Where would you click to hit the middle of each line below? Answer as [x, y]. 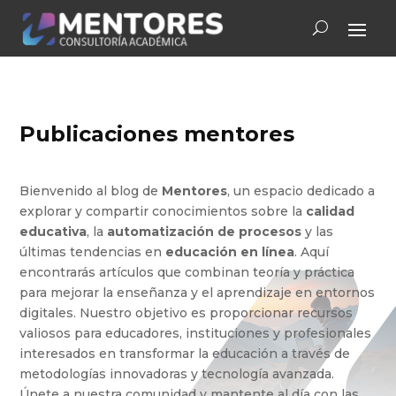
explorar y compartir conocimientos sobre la [163, 212]
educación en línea [230, 252]
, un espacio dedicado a [301, 191]
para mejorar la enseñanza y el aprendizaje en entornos [198, 293]
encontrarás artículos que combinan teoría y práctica [187, 273]
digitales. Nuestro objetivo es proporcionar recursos [187, 313]
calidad [331, 212]
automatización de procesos [205, 232]
